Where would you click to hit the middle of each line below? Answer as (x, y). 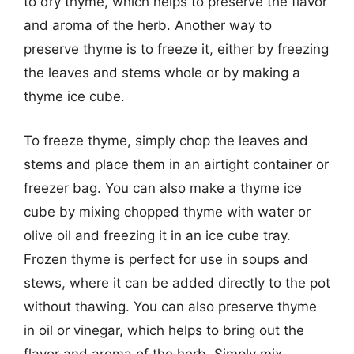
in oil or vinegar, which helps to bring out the (164, 330)
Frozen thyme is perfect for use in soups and (166, 259)
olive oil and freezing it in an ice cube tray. (157, 235)
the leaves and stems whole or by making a (162, 73)
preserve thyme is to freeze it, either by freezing (176, 49)
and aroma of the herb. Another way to (148, 25)
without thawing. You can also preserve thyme (170, 306)
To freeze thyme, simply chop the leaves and (166, 140)
